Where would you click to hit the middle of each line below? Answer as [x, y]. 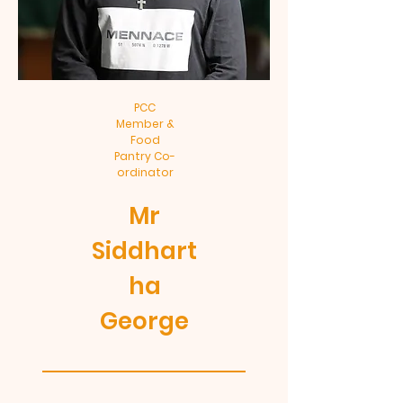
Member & [145, 124]
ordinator [145, 172]
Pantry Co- [145, 156]
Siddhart [144, 251]
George [144, 321]
